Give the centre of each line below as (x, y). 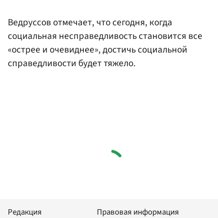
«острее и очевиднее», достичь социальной (98, 50)
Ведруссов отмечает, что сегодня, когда (90, 23)
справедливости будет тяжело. (72, 64)
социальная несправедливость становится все (105, 36)
